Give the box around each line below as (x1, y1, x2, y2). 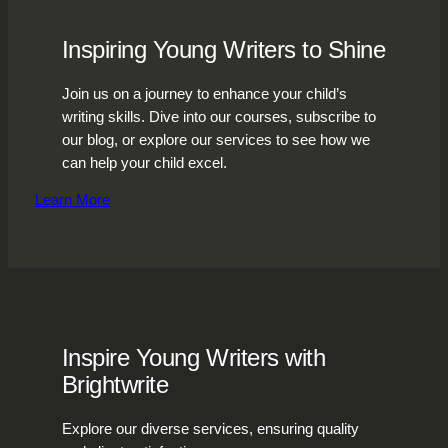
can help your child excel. (61, 154, 227, 171)
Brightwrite (61, 371, 169, 399)
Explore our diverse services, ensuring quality (61, 421, 359, 438)
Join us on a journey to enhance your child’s (61, 85, 347, 102)
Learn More (34, 192, 110, 209)
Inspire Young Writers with (61, 344, 326, 372)
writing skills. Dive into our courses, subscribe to (61, 108, 376, 125)
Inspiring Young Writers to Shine (61, 35, 386, 63)
